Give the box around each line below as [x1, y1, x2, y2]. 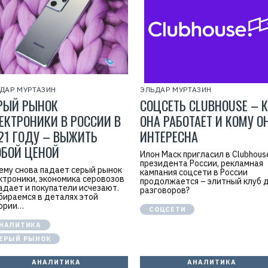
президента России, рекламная [140, 158, 263, 169]
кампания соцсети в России [140, 167, 248, 178]
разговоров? [140, 185, 190, 196]
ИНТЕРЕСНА [140, 127, 198, 146]
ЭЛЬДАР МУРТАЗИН [140, 85, 212, 94]
